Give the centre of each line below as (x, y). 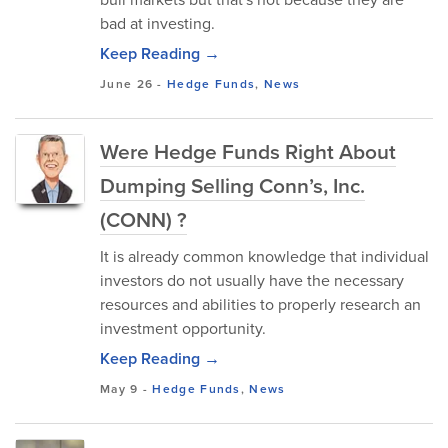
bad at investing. (157, 23)
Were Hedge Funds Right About (248, 151)
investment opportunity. (183, 328)
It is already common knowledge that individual (264, 256)
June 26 (127, 83)
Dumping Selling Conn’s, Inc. (232, 185)
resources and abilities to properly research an (260, 304)
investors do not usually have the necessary (252, 280)
